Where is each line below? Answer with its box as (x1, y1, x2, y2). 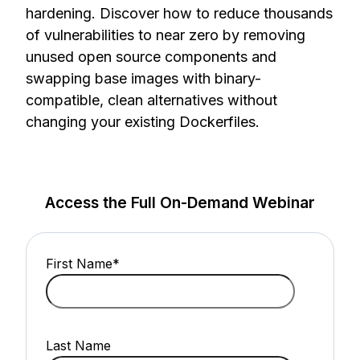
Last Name (46, 337, 111, 354)
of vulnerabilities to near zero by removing (26, 27, 305, 44)
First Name (46, 256, 112, 272)
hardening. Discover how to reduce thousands (26, 5, 333, 22)
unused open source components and (26, 48, 276, 66)
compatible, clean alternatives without (26, 92, 277, 109)
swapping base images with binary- (26, 70, 261, 88)
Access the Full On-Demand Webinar (45, 192, 315, 212)
